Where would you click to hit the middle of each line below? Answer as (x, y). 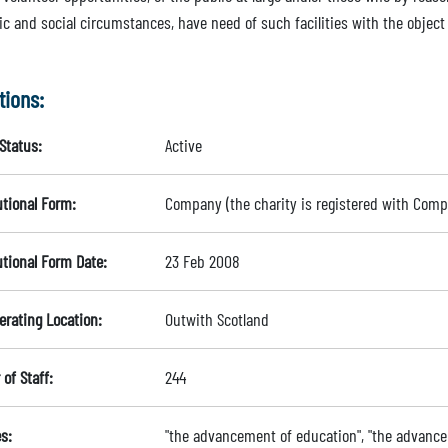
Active (183, 145)
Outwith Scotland (216, 319)
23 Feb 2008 (202, 261)
